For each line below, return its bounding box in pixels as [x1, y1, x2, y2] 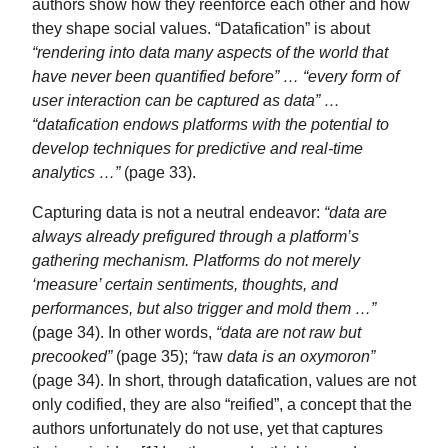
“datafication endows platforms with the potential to [32, 114, 389, 133]
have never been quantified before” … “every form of [32, 66, 399, 85]
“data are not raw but [216, 322, 361, 341]
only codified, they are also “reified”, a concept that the [32, 394, 412, 413]
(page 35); [112, 346, 192, 365]
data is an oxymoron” [223, 346, 375, 365]
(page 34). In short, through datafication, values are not [32, 370, 416, 389]
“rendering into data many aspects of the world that [32, 42, 388, 61]
